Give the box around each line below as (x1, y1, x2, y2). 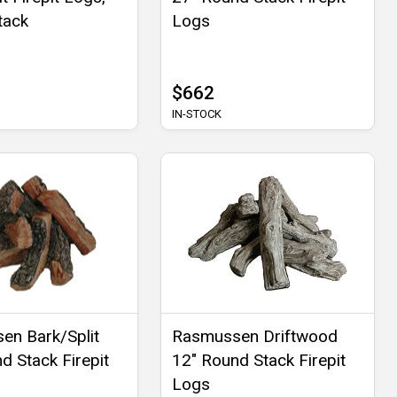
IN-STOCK (171, 107, 222, 121)
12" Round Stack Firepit (171, 350, 346, 371)
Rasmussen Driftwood (171, 326, 338, 347)
